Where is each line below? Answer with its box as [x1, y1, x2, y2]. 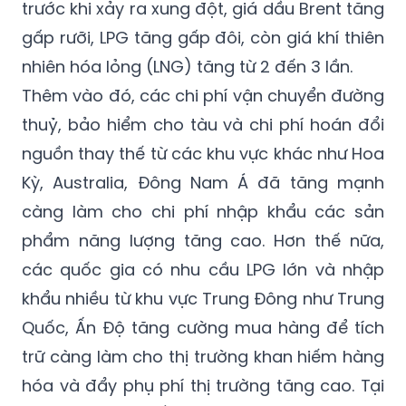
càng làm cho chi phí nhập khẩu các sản [22, 200, 384, 224]
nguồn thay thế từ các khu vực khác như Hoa [22, 142, 384, 166]
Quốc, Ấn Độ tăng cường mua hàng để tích [22, 316, 384, 340]
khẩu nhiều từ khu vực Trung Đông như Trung [22, 287, 384, 311]
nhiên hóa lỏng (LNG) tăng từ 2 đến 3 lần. [22, 55, 353, 79]
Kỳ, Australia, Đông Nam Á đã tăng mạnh [22, 171, 384, 195]
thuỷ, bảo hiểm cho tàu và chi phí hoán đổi [22, 113, 384, 137]
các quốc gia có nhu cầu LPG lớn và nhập [22, 258, 384, 282]
